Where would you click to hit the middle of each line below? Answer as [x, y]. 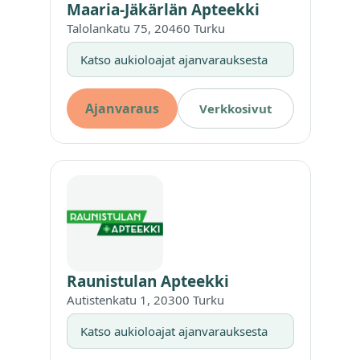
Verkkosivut [235, 108]
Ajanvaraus [122, 108]
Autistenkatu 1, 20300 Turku [145, 299]
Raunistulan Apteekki [147, 281]
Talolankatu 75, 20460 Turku [145, 28]
